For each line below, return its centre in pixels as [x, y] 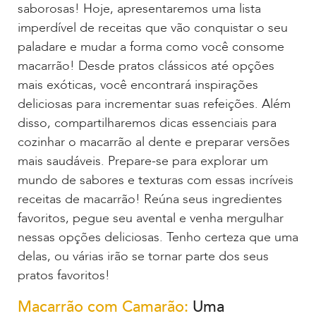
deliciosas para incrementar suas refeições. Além [154, 104]
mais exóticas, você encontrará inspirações [138, 85]
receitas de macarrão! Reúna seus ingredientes [150, 200]
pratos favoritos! [64, 276]
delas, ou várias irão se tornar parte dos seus [143, 257]
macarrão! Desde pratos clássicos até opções [146, 66]
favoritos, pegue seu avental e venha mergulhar [151, 219]
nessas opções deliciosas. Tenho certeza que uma [158, 238]
